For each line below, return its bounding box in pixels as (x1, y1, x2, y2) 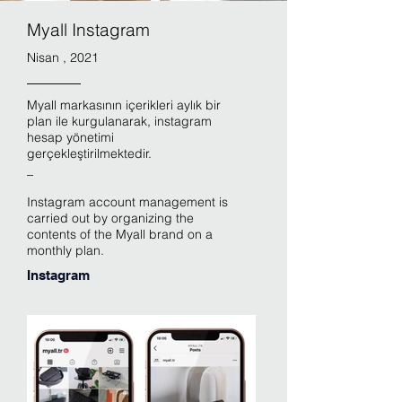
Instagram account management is (27, 194, 228, 210)
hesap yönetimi (27, 129, 114, 145)
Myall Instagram (27, 19, 150, 40)
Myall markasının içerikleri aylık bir (27, 97, 221, 113)
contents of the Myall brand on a (27, 226, 213, 242)
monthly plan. (27, 242, 104, 258)
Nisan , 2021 (27, 49, 99, 66)
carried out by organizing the (27, 210, 194, 226)
